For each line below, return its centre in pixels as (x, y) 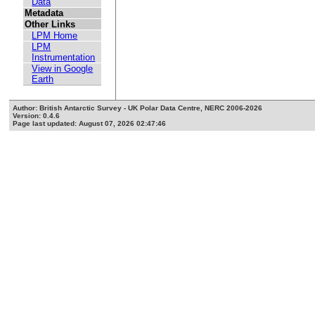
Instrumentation (64, 58)
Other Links (50, 25)
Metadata (44, 13)
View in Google (63, 69)
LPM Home (55, 36)
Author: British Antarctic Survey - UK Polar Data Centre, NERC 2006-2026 (138, 108)
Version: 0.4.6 (37, 116)
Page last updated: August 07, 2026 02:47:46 (90, 124)
